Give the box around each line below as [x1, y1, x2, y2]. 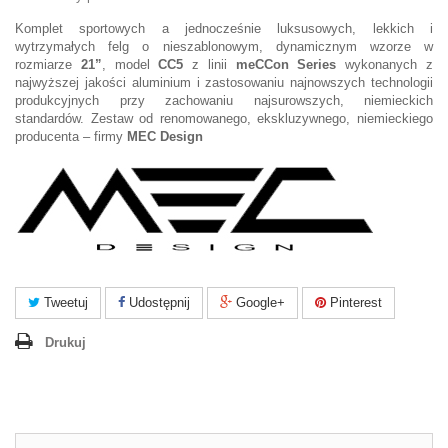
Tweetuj [40, 295, 88, 310]
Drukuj [45, 335, 86, 350]
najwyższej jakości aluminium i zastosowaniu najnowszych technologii [15, 75, 433, 90]
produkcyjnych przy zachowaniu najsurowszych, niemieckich [15, 93, 433, 108]
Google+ [232, 295, 285, 310]
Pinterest [326, 295, 382, 310]
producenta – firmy [15, 129, 127, 144]
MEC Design [127, 129, 203, 144]
